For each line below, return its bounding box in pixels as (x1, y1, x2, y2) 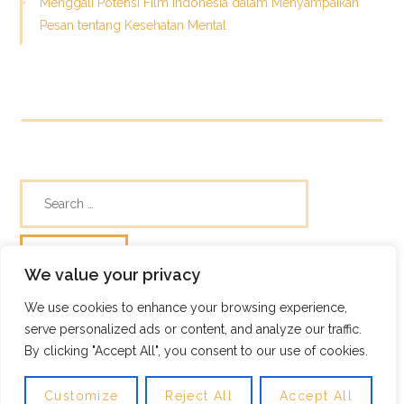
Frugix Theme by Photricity (20, 334, 178, 349)
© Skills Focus (20, 311, 106, 326)
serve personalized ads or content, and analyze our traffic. (24, 322, 362, 336)
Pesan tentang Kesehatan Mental (39, 18, 226, 33)
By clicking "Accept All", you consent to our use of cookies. (24, 344, 368, 358)
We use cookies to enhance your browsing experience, (24, 300, 347, 315)
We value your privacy (24, 265, 200, 284)
